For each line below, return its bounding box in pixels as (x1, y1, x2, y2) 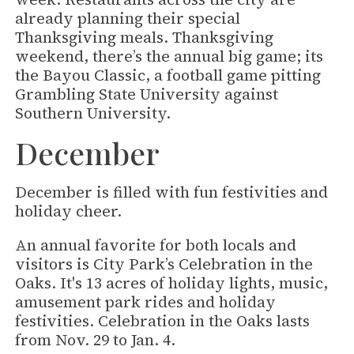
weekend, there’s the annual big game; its (15, 45, 324, 66)
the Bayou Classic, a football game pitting (15, 64, 322, 85)
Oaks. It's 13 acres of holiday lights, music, (15, 273, 329, 294)
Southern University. (15, 102, 171, 123)
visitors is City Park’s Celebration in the (15, 254, 314, 275)
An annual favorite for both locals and (15, 235, 297, 256)
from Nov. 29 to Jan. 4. (15, 330, 176, 351)
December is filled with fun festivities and (15, 182, 329, 203)
